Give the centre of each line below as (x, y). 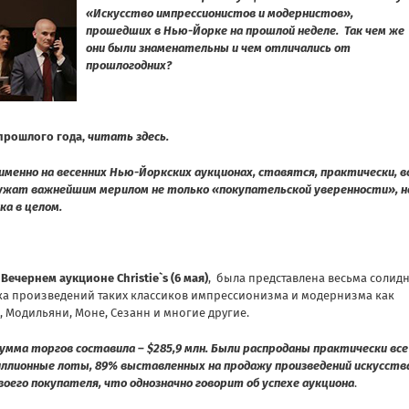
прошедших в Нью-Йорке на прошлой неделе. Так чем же (245, 30)
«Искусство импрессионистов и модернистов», (221, 13)
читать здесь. (128, 136)
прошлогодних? (129, 65)
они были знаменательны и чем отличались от (218, 47)
